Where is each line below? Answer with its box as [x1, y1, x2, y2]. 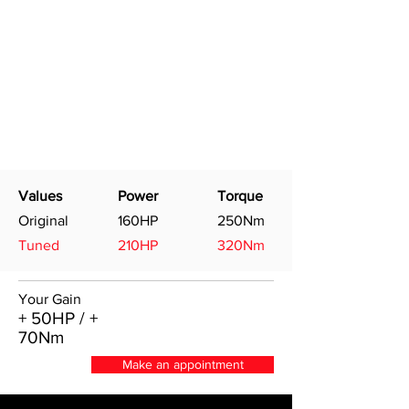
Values [18, 188, 62, 204]
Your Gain [18, 291, 81, 307]
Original [18, 213, 68, 228]
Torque [217, 188, 263, 204]
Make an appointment [121, 357, 244, 372]
